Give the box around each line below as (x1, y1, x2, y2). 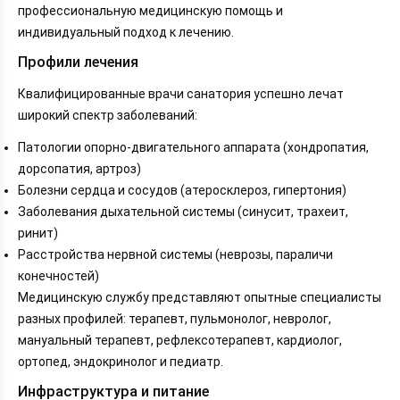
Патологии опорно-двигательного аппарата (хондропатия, (18, 140, 369, 155)
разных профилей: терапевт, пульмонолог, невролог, (18, 312, 331, 327)
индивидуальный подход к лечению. (18, 24, 234, 39)
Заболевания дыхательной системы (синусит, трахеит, (18, 204, 348, 220)
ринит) (18, 226, 58, 241)
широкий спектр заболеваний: (18, 108, 197, 123)
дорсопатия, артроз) (18, 162, 141, 177)
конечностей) (18, 269, 99, 284)
